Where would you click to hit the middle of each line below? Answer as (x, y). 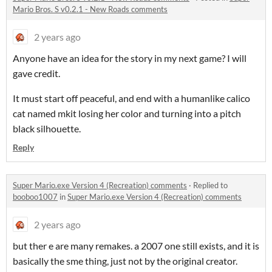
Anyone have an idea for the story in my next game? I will (130, 58)
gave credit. (36, 73)
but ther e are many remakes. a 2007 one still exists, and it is (136, 246)
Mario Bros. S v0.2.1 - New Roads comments (90, 9)
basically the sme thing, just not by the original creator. (125, 261)
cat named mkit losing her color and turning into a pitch (127, 114)
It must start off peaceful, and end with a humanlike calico (131, 98)
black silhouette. (47, 129)
